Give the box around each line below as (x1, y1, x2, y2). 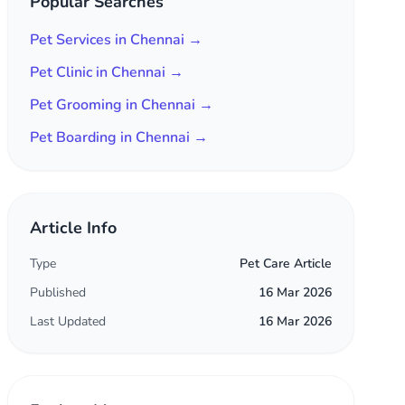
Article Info (30, 217, 117, 239)
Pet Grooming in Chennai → (30, 95, 213, 115)
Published (30, 284, 86, 301)
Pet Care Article (240, 255, 332, 272)
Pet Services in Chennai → (30, 30, 202, 50)
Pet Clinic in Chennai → (30, 62, 184, 82)
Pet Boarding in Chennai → (30, 127, 208, 147)
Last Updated (30, 313, 106, 330)
